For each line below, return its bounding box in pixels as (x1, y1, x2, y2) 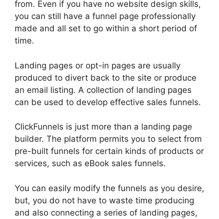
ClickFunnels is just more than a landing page (15, 122, 192, 132)
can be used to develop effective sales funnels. (15, 97, 201, 107)
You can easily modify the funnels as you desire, (15, 183, 204, 193)
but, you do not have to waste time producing (15, 195, 194, 205)
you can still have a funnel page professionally (15, 11, 196, 22)
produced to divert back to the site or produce (15, 72, 197, 83)
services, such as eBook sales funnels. (15, 158, 166, 169)
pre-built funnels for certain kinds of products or (15, 146, 204, 156)
